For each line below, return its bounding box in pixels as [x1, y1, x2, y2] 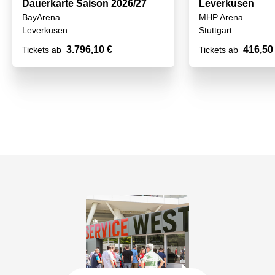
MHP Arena [199, 12, 243, 23]
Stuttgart [199, 25, 232, 36]
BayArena [22, 12, 60, 23]
